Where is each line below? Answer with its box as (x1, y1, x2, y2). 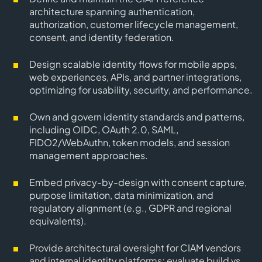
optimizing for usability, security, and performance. (29, 84, 253, 96)
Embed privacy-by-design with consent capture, (29, 176, 247, 188)
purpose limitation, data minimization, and (29, 189, 213, 201)
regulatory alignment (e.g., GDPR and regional (29, 202, 232, 214)
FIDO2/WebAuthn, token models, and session (29, 136, 230, 149)
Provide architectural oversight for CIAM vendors (29, 242, 241, 254)
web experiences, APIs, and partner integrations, (29, 71, 242, 83)
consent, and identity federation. (29, 31, 174, 43)
